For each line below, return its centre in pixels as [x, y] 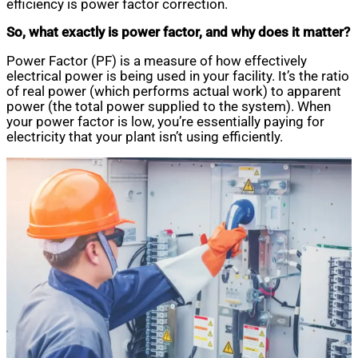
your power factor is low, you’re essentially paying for [165, 121]
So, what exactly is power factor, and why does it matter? [178, 33]
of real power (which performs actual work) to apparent [174, 91]
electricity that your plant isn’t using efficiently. [145, 137]
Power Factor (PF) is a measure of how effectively [157, 61]
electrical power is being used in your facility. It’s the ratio [178, 76]
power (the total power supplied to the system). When [169, 106]
